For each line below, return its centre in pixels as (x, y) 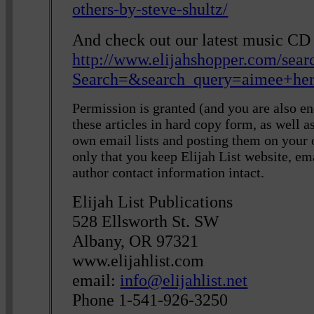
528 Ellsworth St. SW (146, 221)
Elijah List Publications (153, 201)
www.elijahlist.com (138, 260)
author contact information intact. (169, 172)
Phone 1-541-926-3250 (150, 299)
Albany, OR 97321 (136, 240)
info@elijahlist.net (184, 280)
